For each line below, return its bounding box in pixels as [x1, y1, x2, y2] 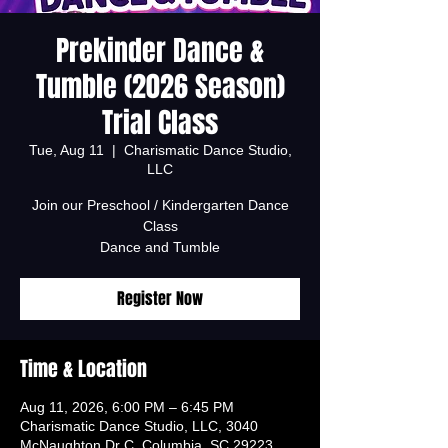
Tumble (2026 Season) [35, 65, 285, 107]
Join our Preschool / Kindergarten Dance [31, 196, 289, 213]
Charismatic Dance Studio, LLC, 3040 [20, 417, 258, 434]
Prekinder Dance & [56, 29, 264, 71]
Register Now [117, 286, 203, 310]
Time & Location [20, 353, 147, 384]
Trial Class [102, 101, 218, 143]
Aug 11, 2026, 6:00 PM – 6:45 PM [20, 398, 234, 415]
